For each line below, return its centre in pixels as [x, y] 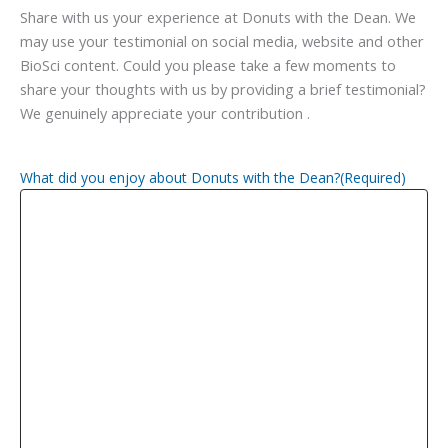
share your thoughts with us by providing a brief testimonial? [223, 88]
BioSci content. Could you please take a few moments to [208, 64]
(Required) [373, 177]
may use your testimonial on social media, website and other [222, 40]
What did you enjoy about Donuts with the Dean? [180, 177]
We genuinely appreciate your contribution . [165, 112]
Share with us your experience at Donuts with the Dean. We [218, 16]
